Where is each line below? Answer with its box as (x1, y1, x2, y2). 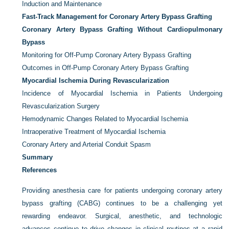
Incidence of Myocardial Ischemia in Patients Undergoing (22, 89, 222, 97)
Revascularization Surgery (22, 102, 100, 110)
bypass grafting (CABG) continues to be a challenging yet (22, 199, 222, 207)
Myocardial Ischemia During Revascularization (22, 77, 170, 84)
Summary (22, 153, 53, 161)
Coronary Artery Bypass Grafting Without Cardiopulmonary (22, 26, 222, 33)
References (22, 166, 57, 174)
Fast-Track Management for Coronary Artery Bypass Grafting (22, 13, 213, 20)
